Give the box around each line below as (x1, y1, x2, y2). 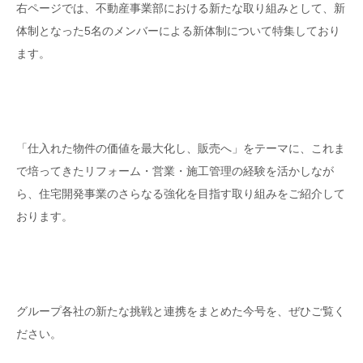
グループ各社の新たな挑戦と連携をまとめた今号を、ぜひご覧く (16, 304, 345, 318)
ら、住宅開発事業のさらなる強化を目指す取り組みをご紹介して (16, 187, 345, 201)
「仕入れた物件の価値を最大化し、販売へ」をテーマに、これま (16, 142, 345, 156)
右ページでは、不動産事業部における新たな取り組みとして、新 (16, 2, 345, 15)
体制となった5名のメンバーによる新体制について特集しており (16, 24, 340, 38)
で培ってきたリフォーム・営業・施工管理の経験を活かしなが (16, 164, 334, 178)
